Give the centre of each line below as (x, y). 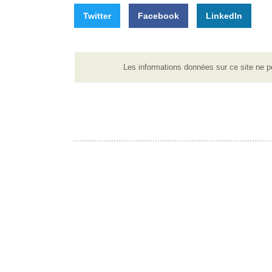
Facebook (158, 16)
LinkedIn (224, 16)
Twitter (97, 16)
